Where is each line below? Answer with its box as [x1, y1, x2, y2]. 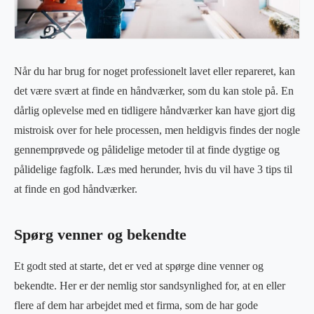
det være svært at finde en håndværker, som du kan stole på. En [14, 84, 294, 97]
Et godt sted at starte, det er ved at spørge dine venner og [14, 259, 264, 272]
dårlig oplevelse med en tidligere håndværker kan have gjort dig [14, 104, 295, 116]
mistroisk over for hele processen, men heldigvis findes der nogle [14, 123, 300, 136]
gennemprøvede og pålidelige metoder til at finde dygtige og [14, 143, 280, 156]
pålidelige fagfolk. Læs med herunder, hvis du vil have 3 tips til [14, 163, 292, 175]
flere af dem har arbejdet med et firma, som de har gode [14, 299, 258, 311]
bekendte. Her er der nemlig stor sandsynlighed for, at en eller [14, 279, 285, 292]
